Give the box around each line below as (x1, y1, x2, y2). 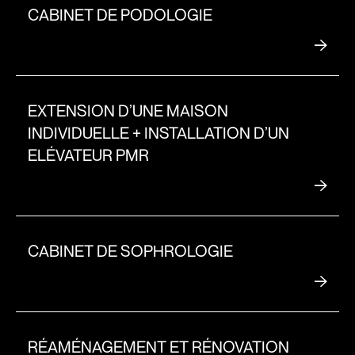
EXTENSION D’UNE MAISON (28, 100, 228, 120)
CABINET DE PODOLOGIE (28, 4, 212, 25)
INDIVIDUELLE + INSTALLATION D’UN (28, 122, 289, 143)
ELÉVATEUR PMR (28, 144, 149, 165)
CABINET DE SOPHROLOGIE (28, 240, 233, 261)
